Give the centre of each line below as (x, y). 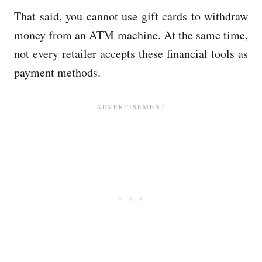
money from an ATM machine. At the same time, (131, 35)
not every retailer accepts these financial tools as (131, 54)
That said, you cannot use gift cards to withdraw (131, 16)
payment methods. (57, 72)
